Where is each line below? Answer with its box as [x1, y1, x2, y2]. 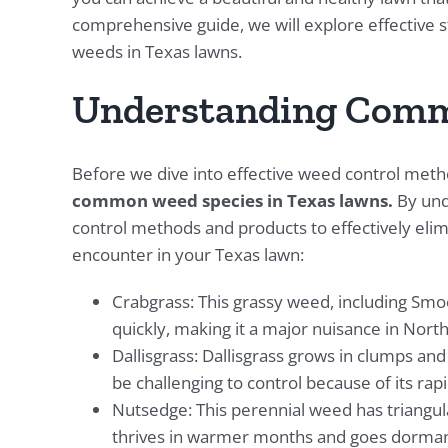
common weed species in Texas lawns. [71, 189, 393, 213]
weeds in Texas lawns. [71, 40, 242, 64]
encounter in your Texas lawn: [71, 243, 304, 267]
